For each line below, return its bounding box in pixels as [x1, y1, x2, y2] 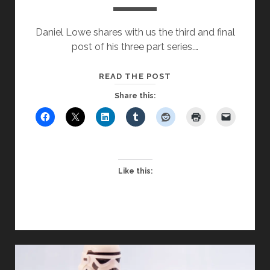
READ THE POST [99, 72, 171, 81]
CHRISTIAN [170, 172, 221, 181]
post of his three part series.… [72, 41, 198, 53]
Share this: [115, 92, 155, 101]
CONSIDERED [170, 128, 228, 138]
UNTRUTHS [170, 99, 222, 109]
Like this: [118, 167, 152, 176]
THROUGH [170, 143, 218, 152]
